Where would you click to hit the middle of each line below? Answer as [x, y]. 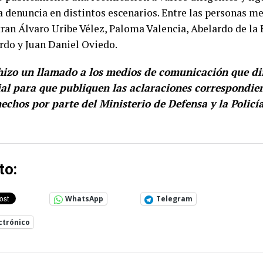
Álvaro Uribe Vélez [61, 29]
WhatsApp [84, 199]
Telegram [174, 199]
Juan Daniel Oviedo [70, 45]
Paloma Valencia [148, 29]
